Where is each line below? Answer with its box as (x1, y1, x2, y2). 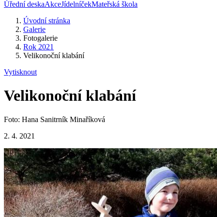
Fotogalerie (23, 34, 58, 42)
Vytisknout (4, 68, 37, 76)
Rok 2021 (23, 43, 54, 51)
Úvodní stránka (23, 16, 70, 25)
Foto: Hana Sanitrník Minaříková (4, 115, 105, 124)
